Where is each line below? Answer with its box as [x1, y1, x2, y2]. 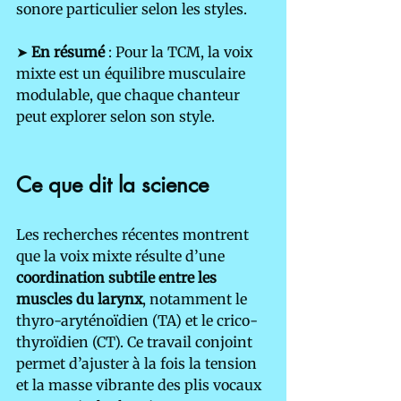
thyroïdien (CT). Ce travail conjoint [16, 333, 256, 352]
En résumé [31, 43, 105, 62]
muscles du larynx [16, 290, 142, 309]
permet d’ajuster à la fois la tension [16, 354, 260, 373]
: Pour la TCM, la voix [105, 43, 256, 62]
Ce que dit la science [16, 171, 209, 200]
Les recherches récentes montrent [16, 226, 252, 244]
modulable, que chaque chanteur [16, 86, 243, 105]
